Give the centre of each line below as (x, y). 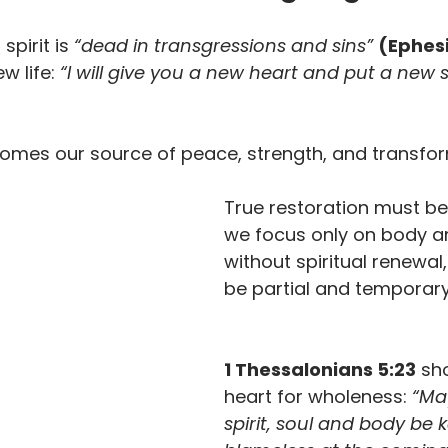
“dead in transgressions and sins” (223, 45)
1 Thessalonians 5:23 (320, 369)
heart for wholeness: (315, 396)
